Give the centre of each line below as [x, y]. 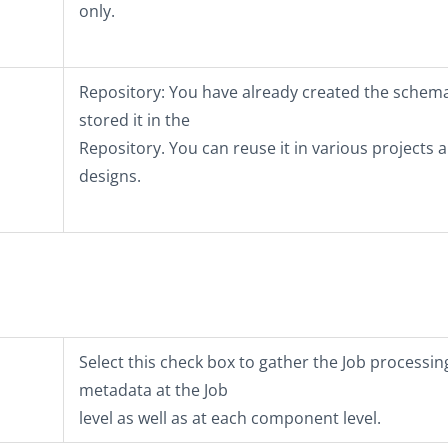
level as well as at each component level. [230, 418]
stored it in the [134, 120]
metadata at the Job [153, 390]
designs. [110, 176]
